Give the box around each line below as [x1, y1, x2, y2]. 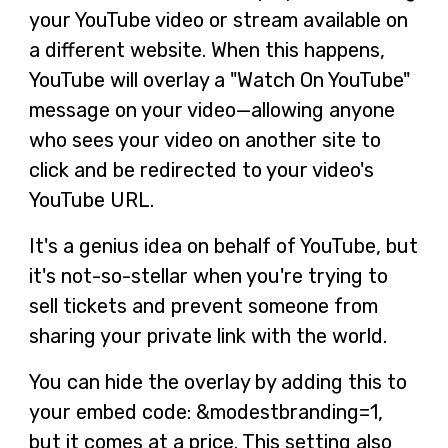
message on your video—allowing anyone [28, 97, 395, 122]
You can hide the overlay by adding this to [28, 369, 407, 394]
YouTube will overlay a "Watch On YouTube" [28, 67, 410, 92]
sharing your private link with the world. [28, 323, 387, 348]
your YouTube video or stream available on [28, 7, 408, 32]
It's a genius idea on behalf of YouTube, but [28, 233, 418, 258]
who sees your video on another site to [28, 127, 381, 152]
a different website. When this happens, [28, 37, 385, 62]
